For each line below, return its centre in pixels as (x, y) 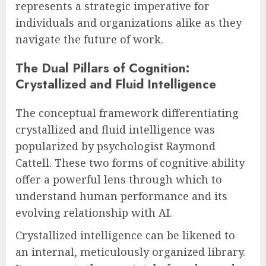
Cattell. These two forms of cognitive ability (130, 163)
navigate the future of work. (89, 39)
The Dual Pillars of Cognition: (102, 68)
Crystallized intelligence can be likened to (125, 235)
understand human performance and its (121, 196)
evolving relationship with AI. (94, 213)
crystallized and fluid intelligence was (115, 130)
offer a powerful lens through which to (119, 180)
